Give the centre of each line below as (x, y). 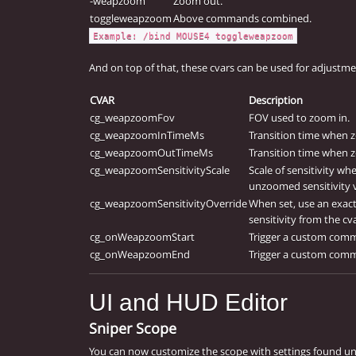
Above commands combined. (242, 19)
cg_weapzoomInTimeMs (147, 135)
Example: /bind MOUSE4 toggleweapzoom (193, 36)
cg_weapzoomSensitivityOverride (168, 204)
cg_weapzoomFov (132, 118)
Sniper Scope (133, 329)
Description (276, 101)
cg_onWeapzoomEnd (140, 255)
